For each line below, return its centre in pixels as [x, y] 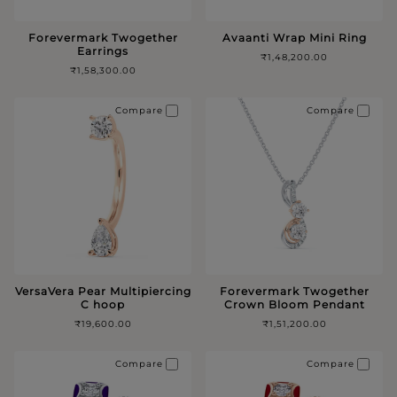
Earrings [103, 51]
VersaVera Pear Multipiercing [103, 291]
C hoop [103, 304]
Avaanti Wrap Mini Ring [294, 37]
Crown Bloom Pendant [294, 304]
